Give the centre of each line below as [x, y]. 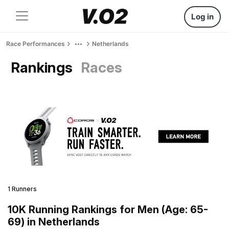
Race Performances [36, 44]
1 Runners [22, 189]
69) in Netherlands [54, 222]
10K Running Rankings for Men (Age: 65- [108, 209]
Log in [202, 17]
